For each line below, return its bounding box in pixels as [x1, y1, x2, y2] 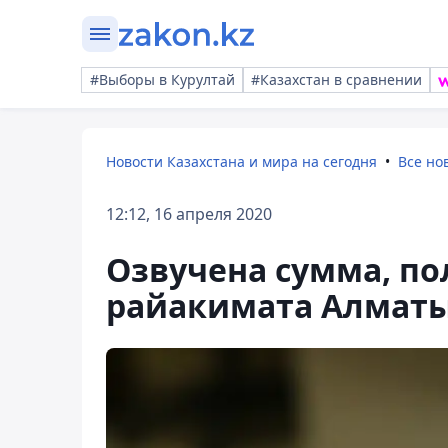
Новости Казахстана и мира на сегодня [106, 152, 377, 171]
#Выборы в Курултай [90, 70, 235, 89]
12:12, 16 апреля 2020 [106, 203, 272, 225]
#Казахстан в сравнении [251, 70, 422, 89]
